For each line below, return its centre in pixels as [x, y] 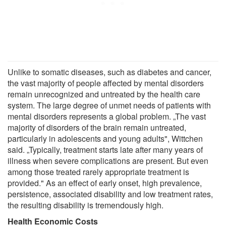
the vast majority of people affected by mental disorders [106, 83]
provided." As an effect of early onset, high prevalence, [105, 183]
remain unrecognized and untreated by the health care [104, 94]
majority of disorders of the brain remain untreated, [97, 127]
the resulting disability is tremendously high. [86, 205]
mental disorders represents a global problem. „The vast [107, 116]
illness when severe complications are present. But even [108, 160]
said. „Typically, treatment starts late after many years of [105, 149]
